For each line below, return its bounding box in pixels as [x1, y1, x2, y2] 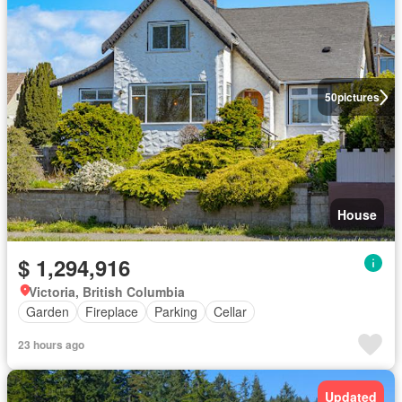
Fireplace [85, 302, 138, 320]
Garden [26, 302, 69, 320]
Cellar [214, 302, 247, 320]
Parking [154, 302, 197, 320]
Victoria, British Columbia [29, 282, 185, 301]
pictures [336, 89, 380, 106]
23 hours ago [18, 336, 84, 353]
